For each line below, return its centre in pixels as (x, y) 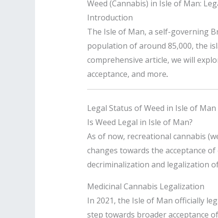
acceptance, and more (127, 74)
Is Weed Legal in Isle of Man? (140, 122)
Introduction (110, 17)
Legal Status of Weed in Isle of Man (151, 108)
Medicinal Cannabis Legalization (145, 186)
